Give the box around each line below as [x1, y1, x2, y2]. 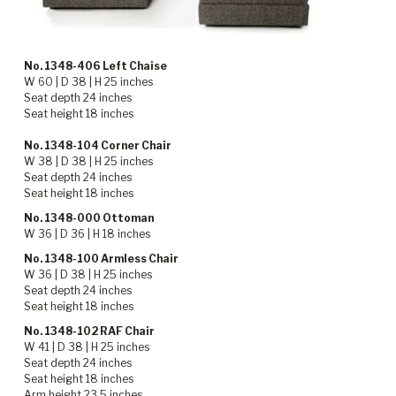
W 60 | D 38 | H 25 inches [24, 75, 153, 89]
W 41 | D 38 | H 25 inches [24, 340, 149, 354]
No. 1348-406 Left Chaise [24, 59, 167, 73]
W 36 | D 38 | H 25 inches [24, 268, 152, 282]
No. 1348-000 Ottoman [24, 211, 154, 225]
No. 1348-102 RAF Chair [24, 324, 155, 339]
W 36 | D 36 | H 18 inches [24, 227, 150, 241]
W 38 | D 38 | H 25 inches [24, 155, 153, 169]
